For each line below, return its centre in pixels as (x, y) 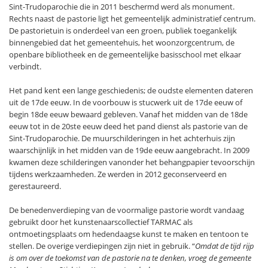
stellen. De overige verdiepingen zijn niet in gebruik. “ (102, 246)
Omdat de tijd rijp (225, 246)
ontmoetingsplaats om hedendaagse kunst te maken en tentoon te (129, 234)
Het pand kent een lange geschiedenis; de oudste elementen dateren (131, 90)
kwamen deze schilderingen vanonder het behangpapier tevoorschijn (132, 162)
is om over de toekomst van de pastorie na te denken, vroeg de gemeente (130, 258)
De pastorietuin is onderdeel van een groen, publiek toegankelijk (123, 30)
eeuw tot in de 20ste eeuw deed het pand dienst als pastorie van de (128, 126)
